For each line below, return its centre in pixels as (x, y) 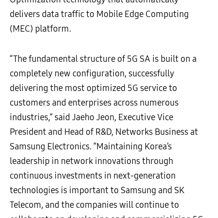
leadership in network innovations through (91, 161)
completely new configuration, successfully (92, 73)
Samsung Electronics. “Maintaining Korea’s (91, 146)
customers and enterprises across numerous (94, 103)
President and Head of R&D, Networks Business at (104, 132)
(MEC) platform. (40, 29)
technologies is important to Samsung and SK (97, 190)
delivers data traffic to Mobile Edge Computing (99, 14)
